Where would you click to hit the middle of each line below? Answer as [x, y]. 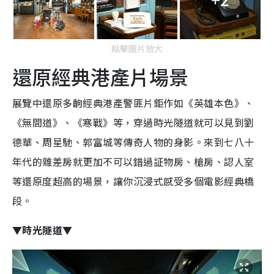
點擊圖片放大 [137, 49]
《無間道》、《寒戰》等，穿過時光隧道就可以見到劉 [133, 123]
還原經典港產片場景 [100, 77]
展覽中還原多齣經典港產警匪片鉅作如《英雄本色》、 [133, 103]
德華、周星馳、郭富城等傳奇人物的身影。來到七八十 [133, 142]
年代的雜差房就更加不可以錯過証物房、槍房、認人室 [133, 162]
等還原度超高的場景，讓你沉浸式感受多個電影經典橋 [133, 181]
